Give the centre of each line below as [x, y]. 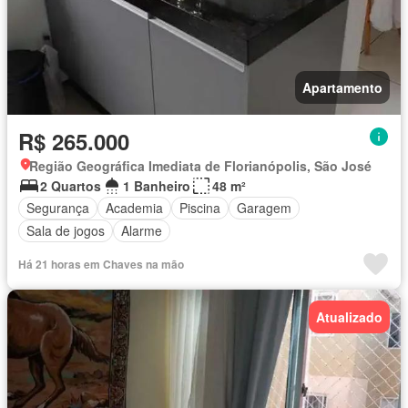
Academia [134, 208]
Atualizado [349, 316]
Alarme [142, 231]
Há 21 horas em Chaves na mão [101, 264]
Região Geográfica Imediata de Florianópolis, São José [200, 165]
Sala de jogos [66, 231]
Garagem [264, 208]
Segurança [58, 208]
